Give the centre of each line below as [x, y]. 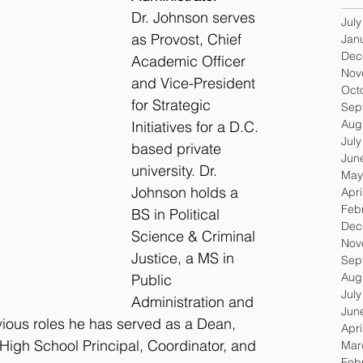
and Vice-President [195, 83]
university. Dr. [176, 171]
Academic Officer [190, 62]
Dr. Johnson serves [195, 18]
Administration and [194, 302]
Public [154, 280]
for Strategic [173, 105]
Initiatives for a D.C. [197, 127]
